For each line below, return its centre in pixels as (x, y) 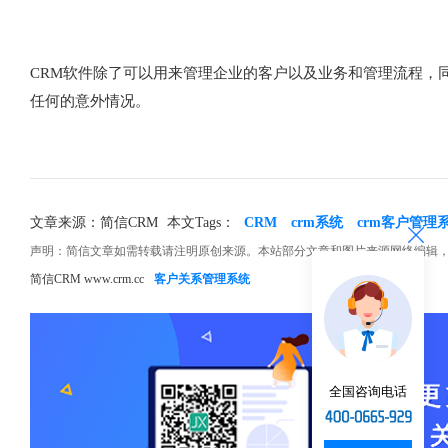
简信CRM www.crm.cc (87, 279)
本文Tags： (203, 222)
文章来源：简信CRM (94, 222)
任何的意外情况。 (90, 101)
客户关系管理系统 (202, 279)
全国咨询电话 (368, 391)
